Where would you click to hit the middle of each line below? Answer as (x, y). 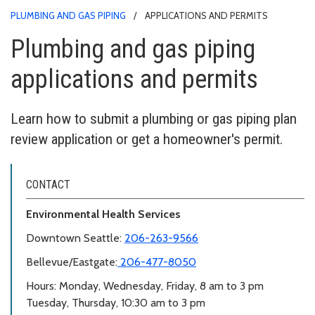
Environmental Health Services (103, 214)
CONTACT (48, 184)
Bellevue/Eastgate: (72, 262)
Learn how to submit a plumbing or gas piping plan (154, 118)
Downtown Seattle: (75, 238)
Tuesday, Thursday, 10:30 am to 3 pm (116, 302)
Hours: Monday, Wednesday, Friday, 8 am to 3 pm (145, 285)
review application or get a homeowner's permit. (147, 139)
